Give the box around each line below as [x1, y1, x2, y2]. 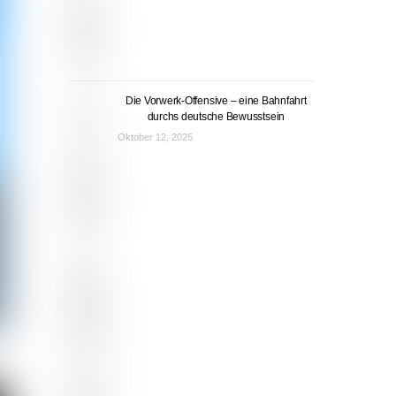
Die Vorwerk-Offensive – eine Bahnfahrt [125, 95, 307, 108]
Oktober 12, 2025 [117, 132, 193, 143]
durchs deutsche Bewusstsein [147, 110, 286, 124]
